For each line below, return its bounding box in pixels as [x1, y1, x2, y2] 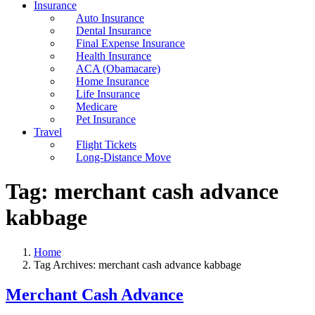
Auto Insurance [76, 12, 144, 24]
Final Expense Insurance [76, 37, 185, 49]
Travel [34, 126, 62, 138]
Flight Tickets [76, 139, 136, 150]
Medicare [76, 101, 117, 112]
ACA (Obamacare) [76, 63, 160, 75]
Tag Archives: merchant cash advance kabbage [34, 258, 241, 271]
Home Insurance [76, 75, 149, 87]
